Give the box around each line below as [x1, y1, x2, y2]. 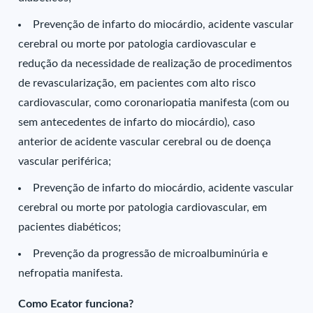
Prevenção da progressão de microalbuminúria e [33, 248, 268, 259]
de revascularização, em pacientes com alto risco [18, 78, 256, 89]
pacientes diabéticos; [18, 221, 122, 233]
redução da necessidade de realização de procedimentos [18, 58, 293, 69]
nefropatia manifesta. [18, 268, 124, 279]
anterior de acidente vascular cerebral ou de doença [18, 136, 272, 147]
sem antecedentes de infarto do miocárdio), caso [18, 117, 256, 128]
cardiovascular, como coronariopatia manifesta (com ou [18, 97, 290, 108]
